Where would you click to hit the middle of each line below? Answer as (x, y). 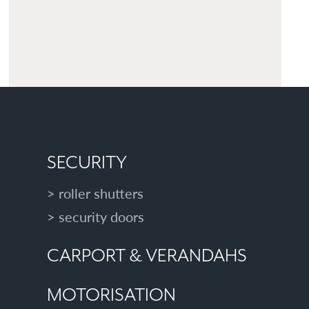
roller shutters (101, 193)
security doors (102, 217)
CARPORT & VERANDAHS (147, 256)
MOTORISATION (112, 296)
